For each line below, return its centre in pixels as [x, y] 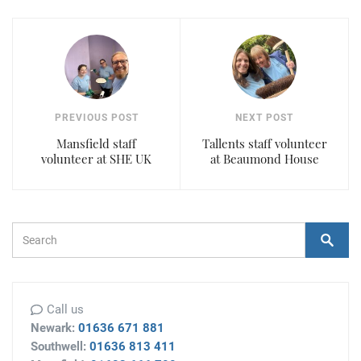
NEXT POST [264, 118]
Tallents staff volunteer [264, 144]
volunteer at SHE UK [96, 159]
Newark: [54, 328]
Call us [65, 310]
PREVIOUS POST [96, 118]
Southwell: [60, 347]
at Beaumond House [264, 159]
